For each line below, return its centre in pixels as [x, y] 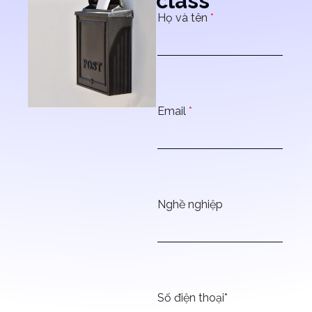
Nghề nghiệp [190, 204]
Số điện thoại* [193, 298]
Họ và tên [184, 18]
